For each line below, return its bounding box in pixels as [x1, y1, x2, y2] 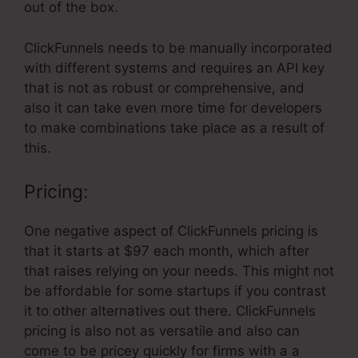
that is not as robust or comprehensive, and [24, 79, 304, 96]
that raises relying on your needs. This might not [24, 263, 334, 280]
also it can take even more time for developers [24, 99, 322, 116]
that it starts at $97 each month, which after [24, 243, 309, 260]
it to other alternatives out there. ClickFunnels [24, 303, 316, 320]
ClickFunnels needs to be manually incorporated [24, 39, 332, 56]
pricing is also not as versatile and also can [24, 323, 300, 340]
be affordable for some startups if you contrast [24, 283, 326, 300]
